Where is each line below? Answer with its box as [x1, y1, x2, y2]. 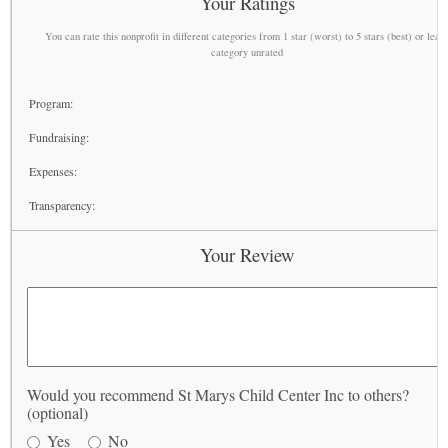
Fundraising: [29, 128, 90, 145]
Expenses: [29, 162, 78, 179]
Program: [29, 94, 74, 111]
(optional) [27, 401, 88, 423]
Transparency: [29, 196, 96, 213]
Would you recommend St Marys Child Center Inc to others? [27, 383, 409, 405]
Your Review [200, 241, 294, 267]
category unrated [211, 44, 283, 59]
